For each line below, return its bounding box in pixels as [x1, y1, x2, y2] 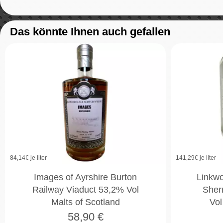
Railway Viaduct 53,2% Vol [32, 185, 139, 195]
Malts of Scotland [51, 197, 120, 208]
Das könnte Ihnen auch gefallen [10, 25, 170, 38]
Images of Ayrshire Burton [34, 172, 137, 183]
